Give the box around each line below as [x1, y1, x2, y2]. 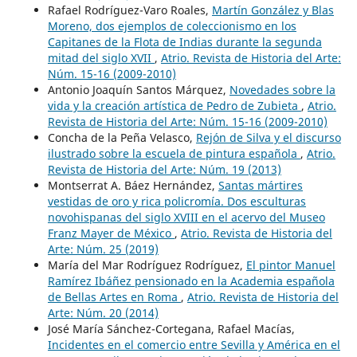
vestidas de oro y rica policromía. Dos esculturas [47, 193, 306, 209]
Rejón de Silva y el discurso [195, 129, 341, 145]
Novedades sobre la [229, 81, 335, 97]
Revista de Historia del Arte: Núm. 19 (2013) [47, 161, 281, 177]
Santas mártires [218, 177, 303, 193]
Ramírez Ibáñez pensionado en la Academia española [47, 273, 335, 288]
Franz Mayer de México [47, 225, 175, 241]
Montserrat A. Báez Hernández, [47, 177, 218, 193]
